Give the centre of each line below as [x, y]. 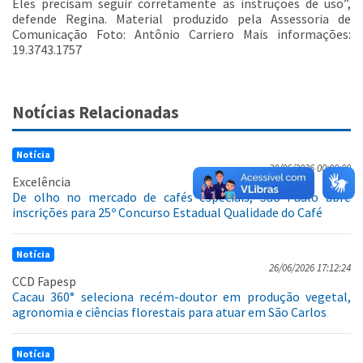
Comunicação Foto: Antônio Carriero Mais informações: [181, 34]
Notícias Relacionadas [96, 113]
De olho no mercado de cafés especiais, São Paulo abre [181, 197]
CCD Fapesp [44, 282]
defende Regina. [64, 19]
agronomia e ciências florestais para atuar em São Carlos [169, 312]
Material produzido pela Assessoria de [234, 19]
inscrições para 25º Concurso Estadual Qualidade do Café [167, 213]
